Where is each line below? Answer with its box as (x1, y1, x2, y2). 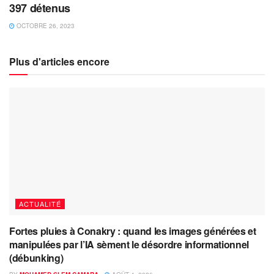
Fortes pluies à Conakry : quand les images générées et (9, 223, 256, 238)
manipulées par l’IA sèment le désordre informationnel (9, 237, 250, 251)
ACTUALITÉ (19, 198, 61, 209)
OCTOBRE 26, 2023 (15, 21, 75, 30)
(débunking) (9, 250, 64, 265)
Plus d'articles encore (9, 54, 109, 68)
